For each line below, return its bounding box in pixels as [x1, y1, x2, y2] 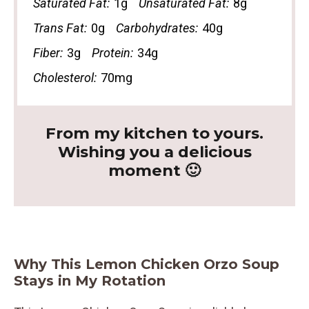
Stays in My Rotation [14, 272, 166, 289]
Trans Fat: [32, 20, 87, 35]
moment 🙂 [108, 161, 201, 181]
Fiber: [32, 45, 63, 60]
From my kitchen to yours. [46, 123, 263, 143]
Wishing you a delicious [57, 142, 252, 162]
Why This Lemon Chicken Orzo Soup [14, 255, 279, 272]
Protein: [91, 45, 133, 60]
